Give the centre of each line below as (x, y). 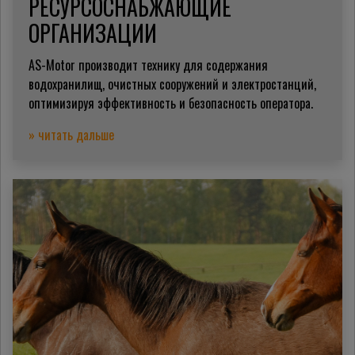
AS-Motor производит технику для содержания (148, 65)
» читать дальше (71, 134)
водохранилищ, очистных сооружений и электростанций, (172, 84)
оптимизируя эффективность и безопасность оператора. (171, 103)
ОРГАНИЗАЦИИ (93, 32)
